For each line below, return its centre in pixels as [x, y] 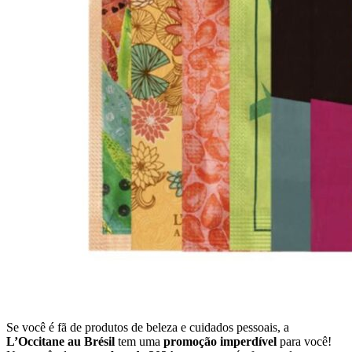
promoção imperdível [220, 341]
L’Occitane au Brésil [60, 341]
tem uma [139, 341]
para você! [304, 341]
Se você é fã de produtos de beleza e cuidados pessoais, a [148, 327]
